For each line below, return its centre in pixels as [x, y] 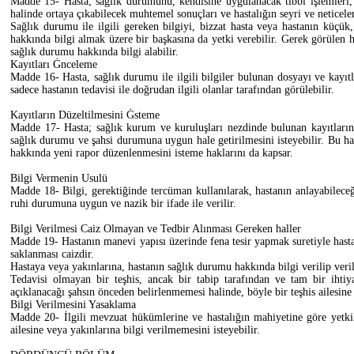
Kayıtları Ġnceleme [54, 64]
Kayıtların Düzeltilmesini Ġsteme [85, 115]
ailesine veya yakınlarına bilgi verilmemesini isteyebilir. [135, 330]
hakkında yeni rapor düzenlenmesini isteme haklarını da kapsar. [152, 153]
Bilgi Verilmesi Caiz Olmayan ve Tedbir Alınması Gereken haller [156, 228]
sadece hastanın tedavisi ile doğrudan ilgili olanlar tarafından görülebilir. [172, 89]
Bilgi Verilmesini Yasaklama [73, 304]
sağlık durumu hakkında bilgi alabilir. [94, 51]
